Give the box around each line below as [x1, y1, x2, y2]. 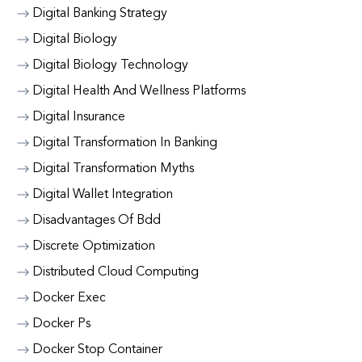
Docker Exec [32, 292, 106, 305]
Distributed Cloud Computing [32, 266, 199, 279]
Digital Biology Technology [32, 59, 188, 72]
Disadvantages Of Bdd [32, 214, 161, 227]
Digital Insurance [32, 111, 125, 124]
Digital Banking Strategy [32, 7, 167, 20]
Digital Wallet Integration [32, 188, 173, 201]
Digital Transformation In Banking [32, 137, 217, 149]
